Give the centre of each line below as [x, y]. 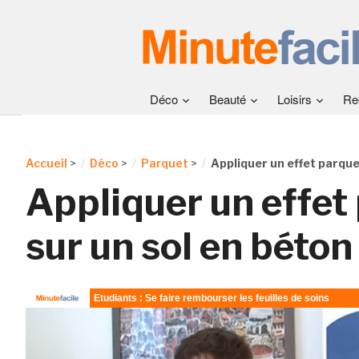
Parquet [164, 163]
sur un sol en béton [189, 246]
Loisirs [294, 99]
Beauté [228, 99]
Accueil [46, 163]
